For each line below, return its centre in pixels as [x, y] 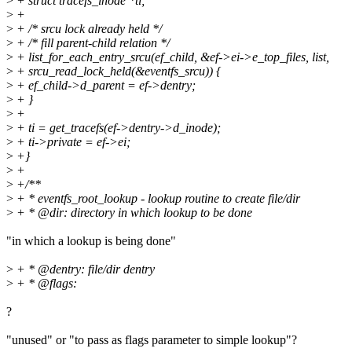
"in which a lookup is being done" [91, 241]
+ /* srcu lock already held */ [88, 29]
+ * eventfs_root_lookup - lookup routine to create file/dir [157, 199]
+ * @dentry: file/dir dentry [84, 269]
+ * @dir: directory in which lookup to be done [133, 213]
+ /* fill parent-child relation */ [92, 43]
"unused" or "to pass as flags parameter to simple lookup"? [152, 340]
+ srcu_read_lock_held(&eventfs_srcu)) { [117, 71]
